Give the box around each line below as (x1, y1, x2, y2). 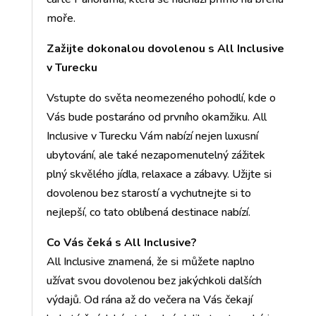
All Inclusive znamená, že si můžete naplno (46, 254, 255, 270)
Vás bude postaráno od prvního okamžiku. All (46, 109, 267, 126)
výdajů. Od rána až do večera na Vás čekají (46, 292, 253, 308)
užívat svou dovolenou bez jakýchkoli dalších (46, 273, 262, 289)
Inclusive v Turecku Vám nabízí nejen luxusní (46, 128, 258, 145)
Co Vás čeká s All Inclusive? (46, 235, 197, 251)
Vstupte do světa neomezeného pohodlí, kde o (46, 90, 276, 107)
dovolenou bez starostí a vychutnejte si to (46, 186, 251, 202)
